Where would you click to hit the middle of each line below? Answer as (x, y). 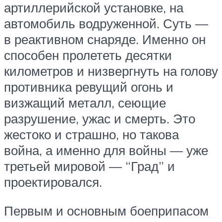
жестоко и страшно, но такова (91, 134)
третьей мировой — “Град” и (89, 166)
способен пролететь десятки (88, 55)
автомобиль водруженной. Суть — (106, 23)
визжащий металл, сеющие (85, 102)
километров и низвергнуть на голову (111, 71)
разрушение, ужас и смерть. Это (100, 118)
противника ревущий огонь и (89, 86)
